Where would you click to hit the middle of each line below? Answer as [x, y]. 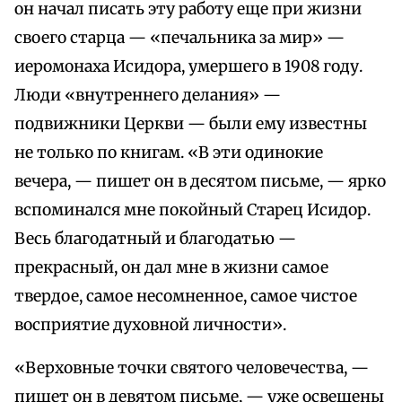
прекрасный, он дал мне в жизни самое [171, 268]
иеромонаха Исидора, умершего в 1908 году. [188, 67]
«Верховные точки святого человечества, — [192, 368]
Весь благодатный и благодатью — [155, 239]
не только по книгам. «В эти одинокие [169, 153]
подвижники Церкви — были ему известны [191, 124]
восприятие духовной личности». [150, 325]
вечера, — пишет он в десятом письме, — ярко [200, 182]
